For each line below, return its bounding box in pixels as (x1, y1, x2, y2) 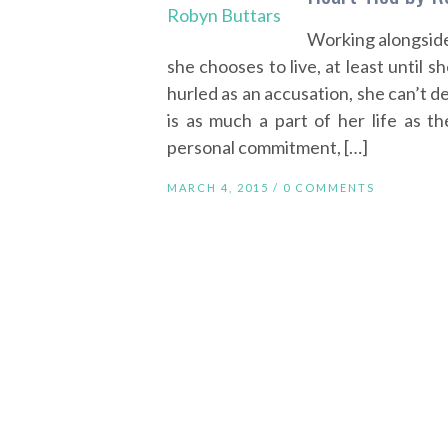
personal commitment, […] (167, 136, 368, 158)
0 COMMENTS (283, 181, 375, 194)
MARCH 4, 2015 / (167, 181, 283, 194)
